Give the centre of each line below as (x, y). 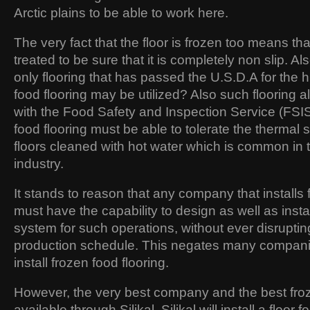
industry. (39, 163)
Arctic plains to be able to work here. (121, 12)
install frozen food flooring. (91, 262)
